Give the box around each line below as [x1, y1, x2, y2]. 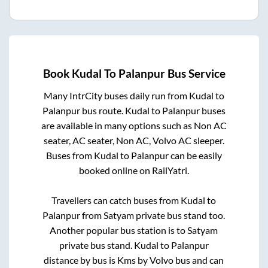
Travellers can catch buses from [51, 194, 181, 206]
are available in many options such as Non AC [41, 119, 227, 131]
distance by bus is [44, 254, 118, 266]
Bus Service [165, 66, 226, 80]
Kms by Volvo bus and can [117, 254, 224, 266]
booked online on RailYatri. [78, 164, 189, 176]
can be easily [168, 149, 222, 161]
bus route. [80, 104, 125, 116]
